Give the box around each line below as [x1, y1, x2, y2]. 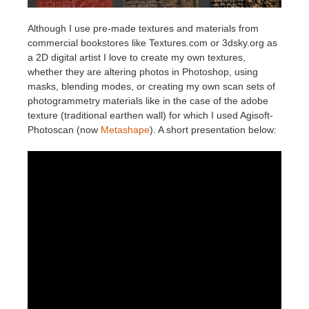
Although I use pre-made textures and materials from [28, 23, 259, 34]
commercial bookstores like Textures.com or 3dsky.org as [28, 37, 277, 49]
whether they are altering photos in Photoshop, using [28, 66, 258, 78]
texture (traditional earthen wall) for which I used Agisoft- [28, 110, 273, 121]
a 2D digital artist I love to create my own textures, [28, 52, 246, 63]
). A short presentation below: [150, 124, 277, 136]
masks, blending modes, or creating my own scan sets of [28, 81, 275, 92]
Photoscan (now [28, 124, 101, 136]
